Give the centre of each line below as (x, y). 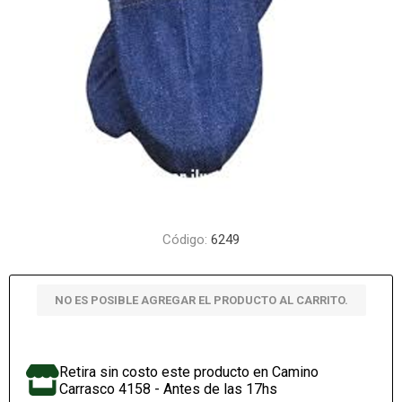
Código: (185, 240)
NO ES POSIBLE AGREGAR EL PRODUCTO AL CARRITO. (201, 300)
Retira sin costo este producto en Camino (189, 372)
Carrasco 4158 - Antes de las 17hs (169, 389)
